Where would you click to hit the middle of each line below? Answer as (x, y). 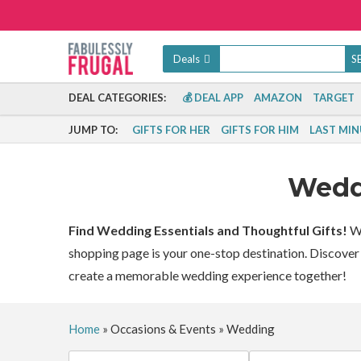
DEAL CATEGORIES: (117, 98)
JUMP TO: (93, 130)
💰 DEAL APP (212, 98)
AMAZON (278, 98)
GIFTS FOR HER (171, 130)
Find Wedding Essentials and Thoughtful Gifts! (207, 230)
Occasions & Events (163, 329)
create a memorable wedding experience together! (207, 275)
